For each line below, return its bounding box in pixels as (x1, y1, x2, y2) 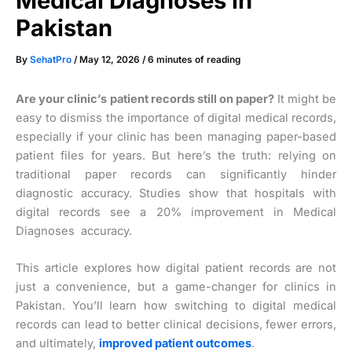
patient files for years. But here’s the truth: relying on (16, 148, 336, 163)
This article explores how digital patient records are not (16, 261, 336, 276)
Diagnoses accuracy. (16, 223, 132, 238)
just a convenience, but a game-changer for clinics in (16, 280, 336, 295)
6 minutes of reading (148, 53, 240, 65)
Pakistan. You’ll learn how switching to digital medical (16, 299, 336, 313)
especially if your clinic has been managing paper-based (16, 129, 336, 144)
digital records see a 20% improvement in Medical (16, 204, 336, 219)
